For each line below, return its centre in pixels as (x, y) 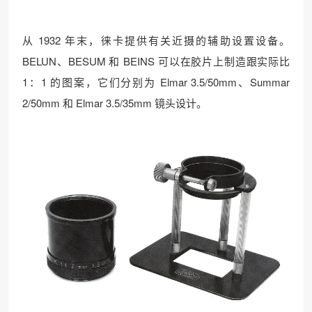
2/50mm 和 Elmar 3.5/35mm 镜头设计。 (115, 102)
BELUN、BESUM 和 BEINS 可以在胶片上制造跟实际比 (156, 61)
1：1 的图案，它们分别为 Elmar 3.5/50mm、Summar (156, 81)
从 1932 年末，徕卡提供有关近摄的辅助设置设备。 (156, 40)
